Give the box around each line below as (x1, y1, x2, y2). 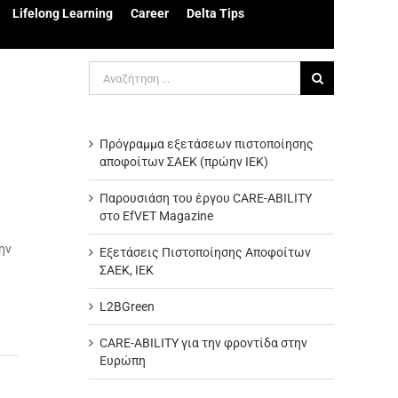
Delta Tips (186, 6, 244, 20)
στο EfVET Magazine (99, 209, 213, 223)
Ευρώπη (99, 354, 146, 368)
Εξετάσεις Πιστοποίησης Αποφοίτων (99, 245, 311, 259)
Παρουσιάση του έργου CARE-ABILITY (99, 191, 312, 205)
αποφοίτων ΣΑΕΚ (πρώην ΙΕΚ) (99, 155, 268, 169)
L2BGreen (99, 299, 155, 314)
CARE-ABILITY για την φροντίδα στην (99, 336, 307, 350)
